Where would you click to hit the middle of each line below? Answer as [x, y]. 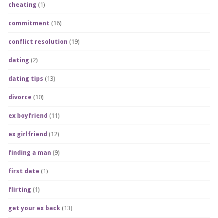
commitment [29, 23]
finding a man [30, 153]
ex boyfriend [28, 116]
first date [24, 171]
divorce [20, 97]
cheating [23, 5]
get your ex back [35, 208]
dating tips [26, 79]
